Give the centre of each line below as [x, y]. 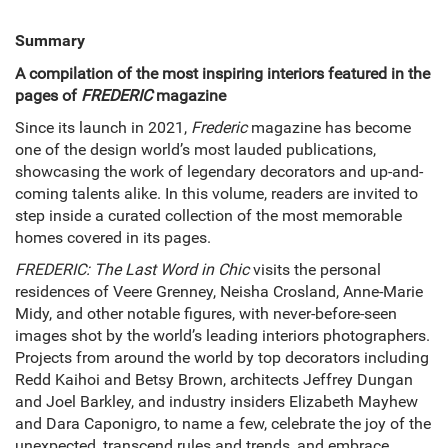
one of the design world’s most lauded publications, [195, 150]
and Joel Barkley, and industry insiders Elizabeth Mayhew [216, 402]
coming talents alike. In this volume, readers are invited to [216, 194]
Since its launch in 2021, [103, 128]
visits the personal [315, 270]
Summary [50, 41]
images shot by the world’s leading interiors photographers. [222, 336]
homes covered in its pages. [113, 238]
